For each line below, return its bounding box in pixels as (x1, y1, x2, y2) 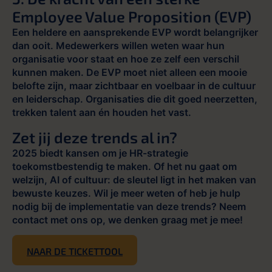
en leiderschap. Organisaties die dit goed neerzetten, (12, 93, 257, 106)
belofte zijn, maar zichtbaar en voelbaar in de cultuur (12, 80, 256, 92)
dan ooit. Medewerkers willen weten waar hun (12, 39, 225, 52)
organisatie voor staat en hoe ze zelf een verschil (12, 53, 239, 66)
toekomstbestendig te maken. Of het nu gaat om (12, 160, 237, 172)
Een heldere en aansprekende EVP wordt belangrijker (12, 26, 258, 39)
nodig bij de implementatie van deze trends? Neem (12, 200, 246, 212)
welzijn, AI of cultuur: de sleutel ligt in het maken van (12, 173, 256, 186)
